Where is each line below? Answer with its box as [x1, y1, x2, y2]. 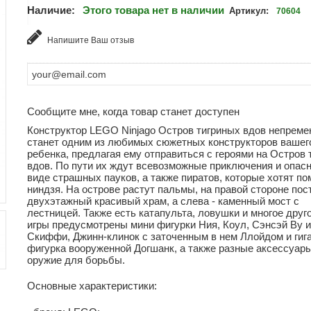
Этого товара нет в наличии [83, 4, 224, 16]
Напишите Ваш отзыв [45, 35, 134, 45]
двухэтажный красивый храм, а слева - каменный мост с [27, 195, 299, 207]
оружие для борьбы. [27, 254, 125, 266]
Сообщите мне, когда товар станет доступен [27, 106, 239, 117]
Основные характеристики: [27, 280, 157, 292]
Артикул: [229, 6, 269, 16]
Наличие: [27, 4, 75, 16]
